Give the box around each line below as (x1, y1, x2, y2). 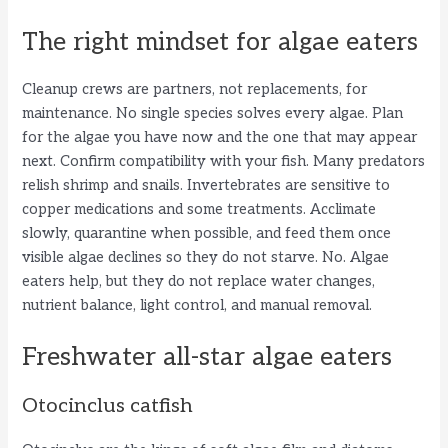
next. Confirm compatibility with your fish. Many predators (22, 152, 426, 170)
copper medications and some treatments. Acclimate (22, 200, 377, 218)
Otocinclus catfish (22, 394, 194, 419)
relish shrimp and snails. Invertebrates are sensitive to (22, 176, 391, 194)
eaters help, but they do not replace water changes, (22, 272, 376, 290)
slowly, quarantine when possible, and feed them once (22, 224, 392, 242)
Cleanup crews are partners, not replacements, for (22, 80, 368, 98)
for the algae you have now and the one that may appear (22, 128, 418, 146)
